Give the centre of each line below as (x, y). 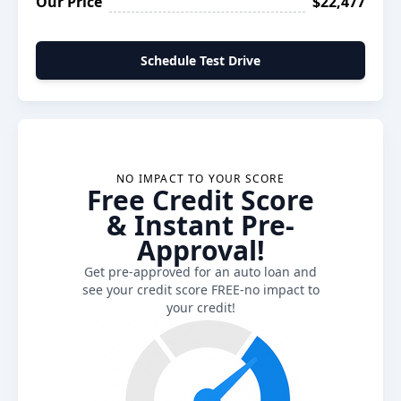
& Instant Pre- (200, 225)
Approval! (200, 250)
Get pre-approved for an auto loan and (200, 272)
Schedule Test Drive (200, 60)
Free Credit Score (200, 200)
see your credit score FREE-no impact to (200, 290)
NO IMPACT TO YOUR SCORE (200, 179)
